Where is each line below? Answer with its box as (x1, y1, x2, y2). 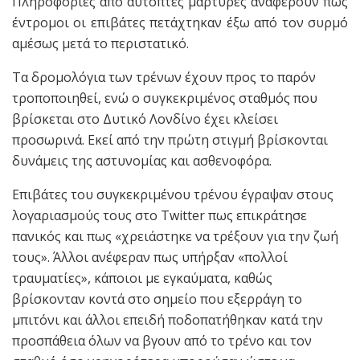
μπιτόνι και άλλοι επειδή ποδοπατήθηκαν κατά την (12, 311, 323, 329)
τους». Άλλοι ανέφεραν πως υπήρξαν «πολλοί (12, 248, 288, 267)
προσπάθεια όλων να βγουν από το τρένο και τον (12, 332, 312, 350)
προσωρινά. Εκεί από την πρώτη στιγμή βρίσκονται (12, 131, 328, 149)
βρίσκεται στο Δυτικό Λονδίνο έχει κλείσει (12, 110, 278, 129)
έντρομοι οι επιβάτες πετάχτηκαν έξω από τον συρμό (12, 14, 348, 32)
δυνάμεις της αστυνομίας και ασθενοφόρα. (12, 152, 272, 170)
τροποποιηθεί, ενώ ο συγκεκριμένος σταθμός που (12, 89, 317, 108)
